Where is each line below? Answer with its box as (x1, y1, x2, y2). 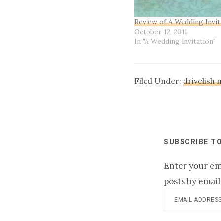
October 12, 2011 (134, 27, 187, 37)
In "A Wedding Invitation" (134, 37, 216, 46)
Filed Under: (134, 76, 183, 86)
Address (163, 206, 196, 217)
